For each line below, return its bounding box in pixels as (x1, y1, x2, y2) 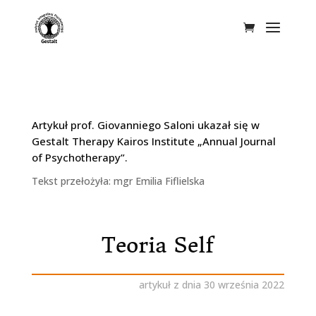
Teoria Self (102, 232, 214, 258)
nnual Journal (209, 134, 276, 148)
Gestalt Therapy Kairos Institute (31, 134, 195, 148)
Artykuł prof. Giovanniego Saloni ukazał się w (31, 118, 260, 132)
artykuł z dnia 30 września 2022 (139, 278, 285, 291)
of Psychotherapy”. (31, 150, 128, 164)
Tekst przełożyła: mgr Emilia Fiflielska (31, 174, 205, 188)
